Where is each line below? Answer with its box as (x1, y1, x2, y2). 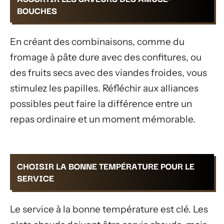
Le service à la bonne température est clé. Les (10, 203, 208, 215)
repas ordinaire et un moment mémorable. (10, 113, 195, 125)
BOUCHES (17, 3, 57, 17)
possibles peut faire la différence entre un (10, 97, 192, 109)
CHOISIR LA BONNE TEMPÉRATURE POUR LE (17, 159, 194, 172)
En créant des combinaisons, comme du (10, 35, 184, 47)
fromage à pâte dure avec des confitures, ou (10, 51, 201, 63)
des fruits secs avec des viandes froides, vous (10, 66, 207, 78)
